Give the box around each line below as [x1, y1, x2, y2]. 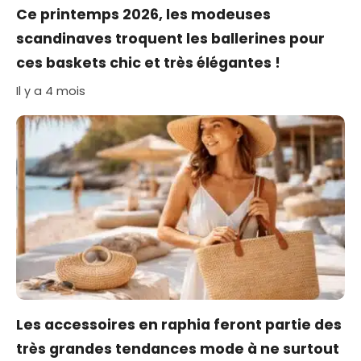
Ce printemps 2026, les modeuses [16, 5, 271, 25]
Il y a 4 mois [16, 83, 85, 100]
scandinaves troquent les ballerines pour [16, 29, 325, 49]
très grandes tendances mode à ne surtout [16, 339, 339, 359]
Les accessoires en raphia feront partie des [16, 315, 342, 335]
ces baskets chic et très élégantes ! [16, 53, 280, 73]
